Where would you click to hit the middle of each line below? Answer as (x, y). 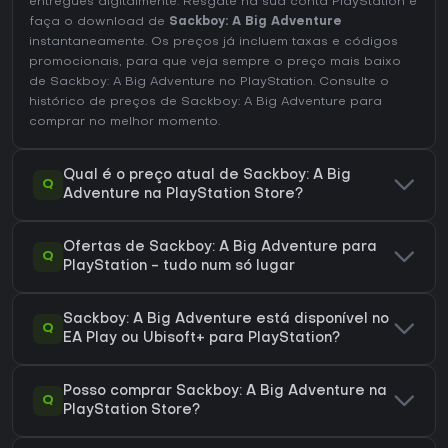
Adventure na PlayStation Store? (183, 195)
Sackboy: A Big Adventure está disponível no (226, 320)
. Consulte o (351, 82)
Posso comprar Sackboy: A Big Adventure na (225, 392)
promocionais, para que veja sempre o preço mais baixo (215, 62)
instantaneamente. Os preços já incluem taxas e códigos (213, 42)
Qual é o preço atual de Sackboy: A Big (207, 176)
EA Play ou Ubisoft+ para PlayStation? (201, 339)
